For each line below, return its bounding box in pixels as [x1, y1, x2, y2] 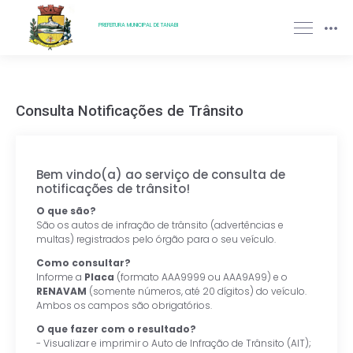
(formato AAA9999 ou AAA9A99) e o [114, 270, 288, 284]
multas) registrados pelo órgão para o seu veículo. [36, 232, 277, 247]
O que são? [36, 204, 97, 218]
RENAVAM [36, 284, 87, 299]
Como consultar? [36, 256, 132, 270]
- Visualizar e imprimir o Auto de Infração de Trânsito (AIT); [36, 336, 312, 351]
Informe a [36, 270, 85, 284]
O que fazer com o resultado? [36, 322, 197, 336]
